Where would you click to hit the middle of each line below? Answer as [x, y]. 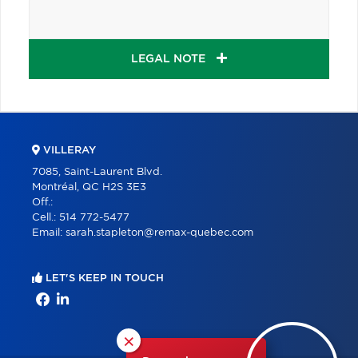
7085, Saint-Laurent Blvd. [97, 172]
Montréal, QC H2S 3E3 [89, 187]
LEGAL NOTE [170, 59]
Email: [49, 233]
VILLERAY [68, 150]
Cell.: [46, 217]
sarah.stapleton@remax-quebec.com [159, 233]
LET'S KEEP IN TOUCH [103, 278]
